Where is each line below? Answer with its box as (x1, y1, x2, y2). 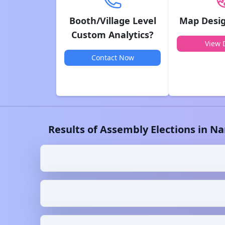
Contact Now (91, 53, 134, 62)
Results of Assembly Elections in (48, 123, 210, 136)
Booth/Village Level (69, 15, 156, 27)
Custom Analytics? (71, 29, 154, 41)
